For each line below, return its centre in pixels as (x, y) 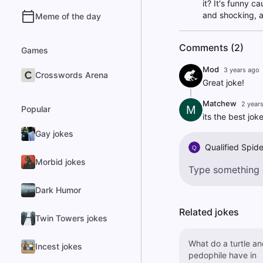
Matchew (219, 103)
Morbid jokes (60, 162)
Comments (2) (211, 48)
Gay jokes (54, 134)
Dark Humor (58, 190)
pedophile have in (222, 255)
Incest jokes (59, 246)
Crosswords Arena (72, 75)
